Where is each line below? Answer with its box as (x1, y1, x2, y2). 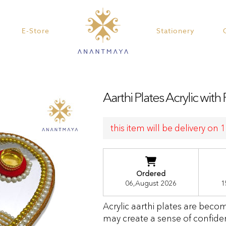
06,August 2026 (125, 178, 177, 188)
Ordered (136, 168, 165, 178)
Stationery (156, 26, 195, 35)
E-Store (21, 26, 49, 35)
